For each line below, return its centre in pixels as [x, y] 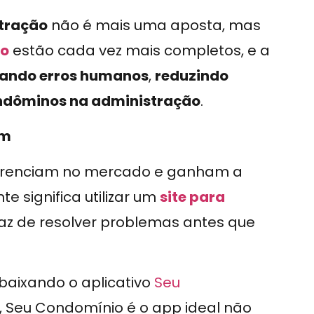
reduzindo [192, 75]
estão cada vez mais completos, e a [139, 50]
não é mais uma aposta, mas [154, 25]
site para [192, 197]
